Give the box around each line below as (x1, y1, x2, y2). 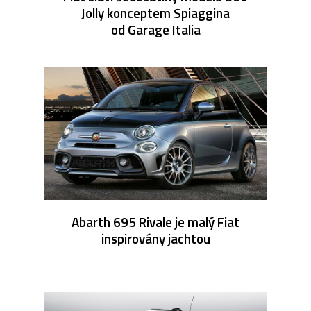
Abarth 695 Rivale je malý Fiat (72, 211, 239, 232)
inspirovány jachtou (101, 228, 210, 249)
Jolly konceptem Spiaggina (81, 2, 230, 23)
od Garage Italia (110, 19, 201, 40)
